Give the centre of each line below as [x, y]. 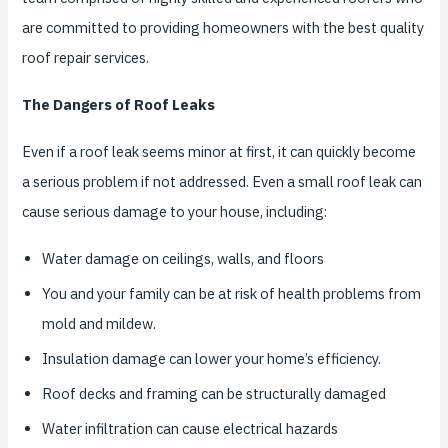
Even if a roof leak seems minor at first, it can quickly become [218, 152]
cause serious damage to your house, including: [174, 212]
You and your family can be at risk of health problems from [232, 293]
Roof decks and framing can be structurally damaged [214, 394]
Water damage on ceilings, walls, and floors [183, 258]
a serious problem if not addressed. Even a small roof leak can [221, 182]
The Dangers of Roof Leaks [118, 105]
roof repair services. [85, 58]
